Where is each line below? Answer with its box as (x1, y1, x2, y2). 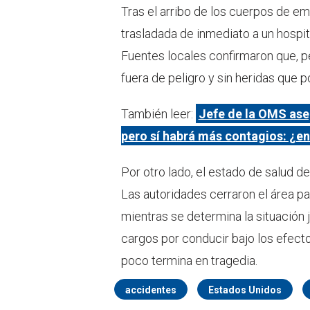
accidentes (125, 284, 176, 295)
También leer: (121, 106, 196, 121)
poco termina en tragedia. (121, 253, 257, 268)
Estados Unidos (208, 284, 282, 295)
